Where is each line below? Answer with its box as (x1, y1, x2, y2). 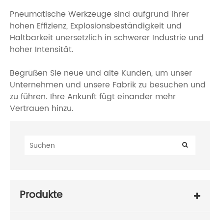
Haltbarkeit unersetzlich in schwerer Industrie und (10, 31, 204, 44)
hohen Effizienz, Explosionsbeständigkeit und (10, 19, 182, 32)
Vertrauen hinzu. (10, 102, 74, 115)
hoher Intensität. (10, 43, 74, 56)
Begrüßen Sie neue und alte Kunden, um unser (10, 66, 192, 80)
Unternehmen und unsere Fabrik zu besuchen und (10, 78, 206, 91)
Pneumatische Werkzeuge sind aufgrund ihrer (10, 7, 189, 21)
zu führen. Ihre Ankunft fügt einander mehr (10, 90, 176, 103)
